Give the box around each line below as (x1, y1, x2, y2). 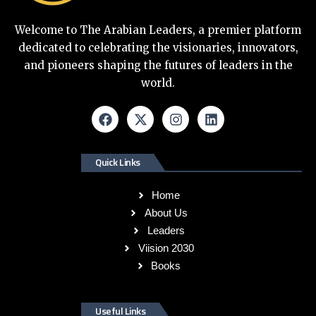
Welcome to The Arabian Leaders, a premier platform (15, 23, 301, 37)
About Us (144, 207, 188, 219)
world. (141, 76, 175, 90)
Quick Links (95, 154, 140, 170)
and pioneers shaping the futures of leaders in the (23, 59, 293, 73)
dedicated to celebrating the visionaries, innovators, (18, 41, 298, 55)
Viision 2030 (138, 242, 194, 255)
